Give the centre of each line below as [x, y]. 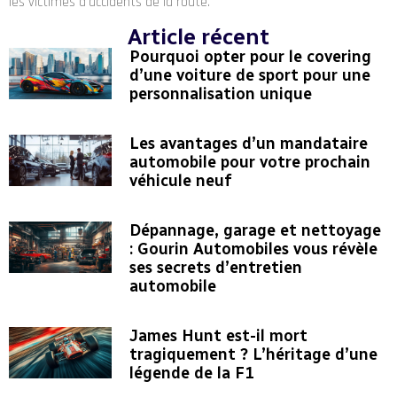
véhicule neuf [180, 181]
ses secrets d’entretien [215, 268]
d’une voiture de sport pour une [249, 76]
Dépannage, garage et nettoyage [255, 231]
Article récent [198, 37]
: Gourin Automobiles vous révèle [253, 249]
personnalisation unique [220, 94]
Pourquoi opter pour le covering [250, 57]
